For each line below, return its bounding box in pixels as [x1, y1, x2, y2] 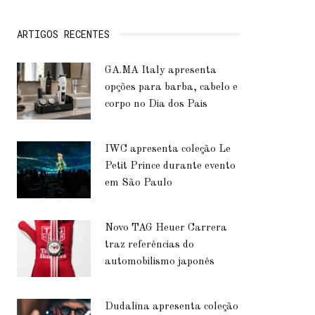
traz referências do [105, 240, 195, 251]
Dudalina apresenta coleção [105, 302, 239, 313]
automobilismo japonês [105, 257, 215, 268]
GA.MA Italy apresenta [105, 65, 217, 77]
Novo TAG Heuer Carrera [105, 223, 228, 234]
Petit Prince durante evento [105, 161, 236, 172]
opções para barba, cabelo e [105, 82, 238, 94]
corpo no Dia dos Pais [105, 99, 208, 110]
